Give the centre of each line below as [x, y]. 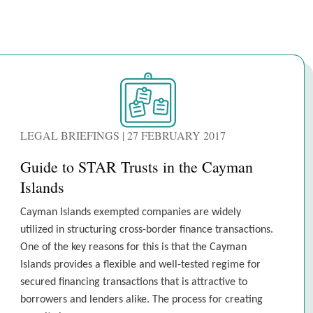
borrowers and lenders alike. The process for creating [141, 300]
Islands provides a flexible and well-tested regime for [140, 265]
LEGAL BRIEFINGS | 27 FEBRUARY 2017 [123, 135]
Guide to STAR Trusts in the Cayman [137, 167]
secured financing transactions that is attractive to [134, 282]
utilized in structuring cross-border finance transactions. [147, 230]
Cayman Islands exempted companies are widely [131, 212]
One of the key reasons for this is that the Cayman [133, 247]
